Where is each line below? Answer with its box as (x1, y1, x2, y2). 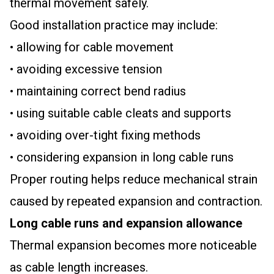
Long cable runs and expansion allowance (10, 216, 242, 231)
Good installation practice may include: (10, 18, 218, 32)
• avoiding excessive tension (10, 62, 162, 76)
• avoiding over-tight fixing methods (10, 128, 201, 143)
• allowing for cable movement (10, 40, 174, 54)
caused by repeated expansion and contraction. (10, 194, 262, 209)
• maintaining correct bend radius (10, 84, 186, 98)
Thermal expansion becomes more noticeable (10, 238, 257, 253)
